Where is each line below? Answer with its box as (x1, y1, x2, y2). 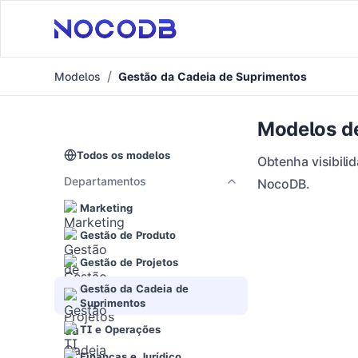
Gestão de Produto (80, 229, 176, 241)
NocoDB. (257, 176, 310, 192)
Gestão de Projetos (80, 256, 178, 268)
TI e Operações (80, 323, 161, 336)
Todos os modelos (77, 149, 170, 161)
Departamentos (64, 174, 146, 188)
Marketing (80, 201, 133, 214)
